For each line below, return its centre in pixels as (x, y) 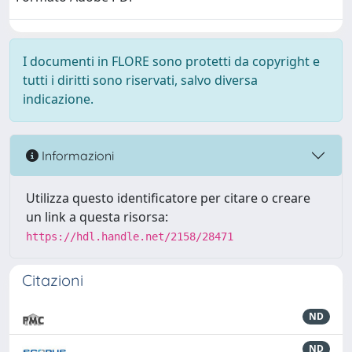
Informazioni (76, 155)
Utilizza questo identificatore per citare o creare (168, 198)
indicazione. (58, 99)
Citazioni (53, 280)
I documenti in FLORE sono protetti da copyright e (171, 61)
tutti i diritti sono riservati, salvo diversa (140, 80)
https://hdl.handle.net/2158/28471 (130, 236)
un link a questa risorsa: (97, 217)
